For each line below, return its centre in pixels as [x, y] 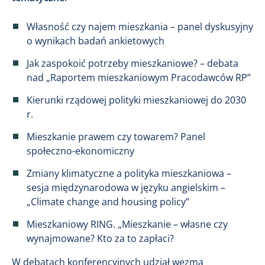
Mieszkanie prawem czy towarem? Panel [116, 137]
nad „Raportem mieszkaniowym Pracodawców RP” [139, 77]
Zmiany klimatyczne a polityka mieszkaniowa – [129, 173]
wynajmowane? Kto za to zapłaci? [100, 238]
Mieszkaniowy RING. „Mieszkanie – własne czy [127, 224]
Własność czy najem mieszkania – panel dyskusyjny [140, 27]
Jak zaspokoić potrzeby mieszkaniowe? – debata [132, 63]
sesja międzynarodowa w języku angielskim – [126, 188]
